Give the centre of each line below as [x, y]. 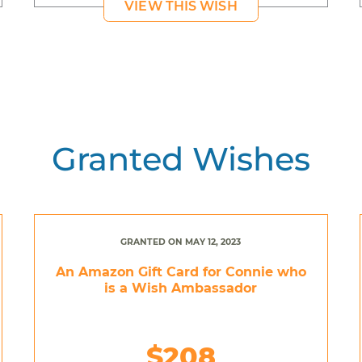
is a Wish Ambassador [181, 288]
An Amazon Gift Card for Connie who [181, 271]
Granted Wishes [181, 158]
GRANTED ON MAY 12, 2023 [181, 242]
